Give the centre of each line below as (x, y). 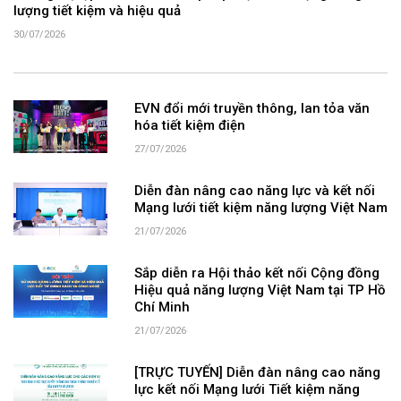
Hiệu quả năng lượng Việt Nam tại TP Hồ (260, 291)
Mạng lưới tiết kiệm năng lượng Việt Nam (260, 209)
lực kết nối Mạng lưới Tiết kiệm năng (247, 391)
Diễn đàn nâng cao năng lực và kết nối (254, 192)
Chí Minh (162, 308)
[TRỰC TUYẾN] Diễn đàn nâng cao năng (257, 374)
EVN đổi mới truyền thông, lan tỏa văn (252, 110)
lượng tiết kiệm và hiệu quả (97, 12)
